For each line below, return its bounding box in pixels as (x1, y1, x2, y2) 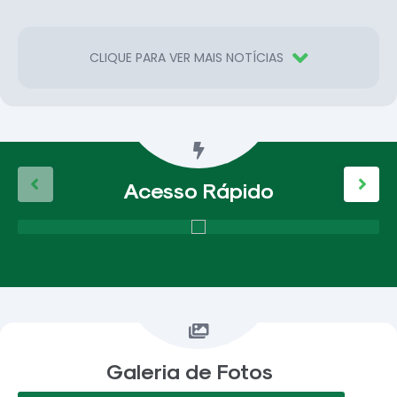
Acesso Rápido (123, 177, 274, 202)
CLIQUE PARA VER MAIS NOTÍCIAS (89, 49, 284, 67)
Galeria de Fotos (105, 358, 273, 383)
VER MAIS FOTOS (291, 364, 371, 378)
